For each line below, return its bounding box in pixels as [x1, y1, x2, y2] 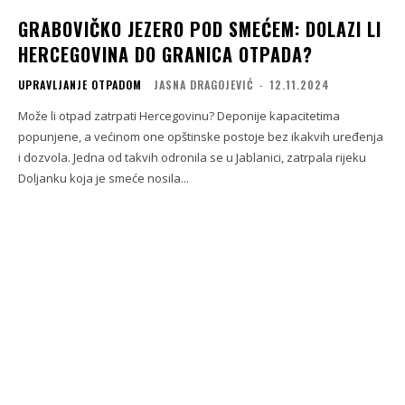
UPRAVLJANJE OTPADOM [18, 77, 142, 93]
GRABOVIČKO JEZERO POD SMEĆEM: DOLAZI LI [18, 15, 381, 43]
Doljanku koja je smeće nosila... [18, 170, 189, 187]
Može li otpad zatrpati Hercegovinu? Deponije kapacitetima [18, 108, 340, 125]
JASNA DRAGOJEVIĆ [154, 77, 254, 93]
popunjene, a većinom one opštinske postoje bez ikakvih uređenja [18, 128, 383, 146]
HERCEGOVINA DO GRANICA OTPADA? [18, 41, 313, 69]
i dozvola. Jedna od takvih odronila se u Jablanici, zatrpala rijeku [18, 149, 366, 166]
